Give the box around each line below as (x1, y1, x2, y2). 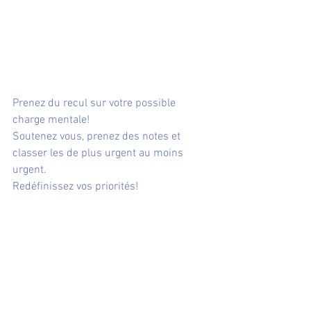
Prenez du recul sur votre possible (12, 96, 178, 110)
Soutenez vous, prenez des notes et (12, 129, 183, 144)
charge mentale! (12, 112, 90, 127)
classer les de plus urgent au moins (12, 146, 186, 160)
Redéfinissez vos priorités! (12, 179, 138, 194)
